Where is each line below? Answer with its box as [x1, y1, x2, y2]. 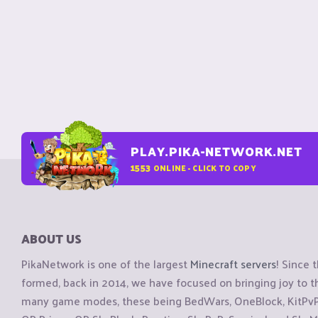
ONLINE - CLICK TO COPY [153, 160, 256, 175]
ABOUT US [21, 228, 82, 249]
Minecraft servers [190, 253, 276, 275]
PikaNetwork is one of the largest [21, 253, 190, 275]
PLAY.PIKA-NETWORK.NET [131, 141, 302, 162]
